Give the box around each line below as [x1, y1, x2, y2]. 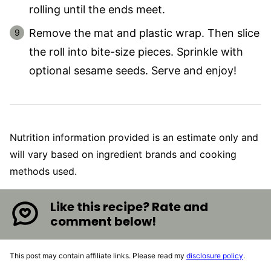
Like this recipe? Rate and [50, 198, 209, 216]
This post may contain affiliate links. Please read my [10, 250, 186, 260]
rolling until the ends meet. [29, 2, 165, 16]
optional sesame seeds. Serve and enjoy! [29, 64, 237, 77]
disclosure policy [186, 250, 243, 260]
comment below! [50, 213, 157, 230]
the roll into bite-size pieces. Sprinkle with [29, 45, 243, 58]
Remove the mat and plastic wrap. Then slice [29, 26, 260, 39]
